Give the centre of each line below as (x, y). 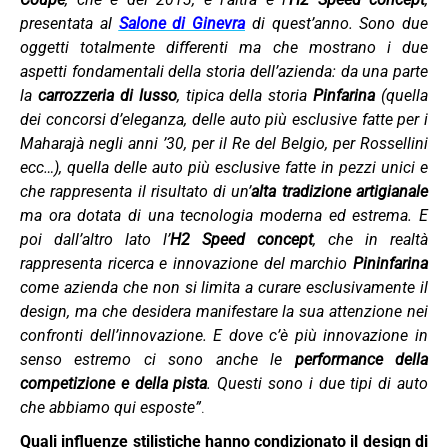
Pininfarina (390, 263)
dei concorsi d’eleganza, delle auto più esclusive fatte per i (224, 119)
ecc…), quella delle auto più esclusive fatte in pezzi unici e (224, 167)
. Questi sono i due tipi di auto (318, 383)
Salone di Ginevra (181, 23)
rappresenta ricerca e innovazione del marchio (186, 263)
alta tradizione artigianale (340, 191)
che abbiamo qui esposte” (110, 407)
